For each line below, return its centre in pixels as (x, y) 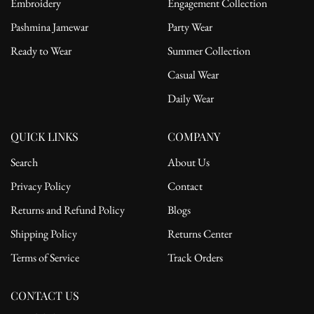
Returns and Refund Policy (68, 210)
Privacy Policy (41, 186)
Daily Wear (191, 98)
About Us (189, 162)
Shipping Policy (44, 233)
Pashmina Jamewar (49, 27)
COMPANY (194, 136)
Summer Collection (209, 50)
